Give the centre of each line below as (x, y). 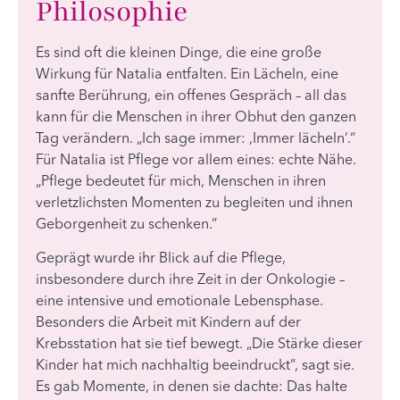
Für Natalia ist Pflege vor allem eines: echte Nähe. (196, 160)
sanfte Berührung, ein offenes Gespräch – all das (191, 96)
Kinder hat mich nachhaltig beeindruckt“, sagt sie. (195, 367)
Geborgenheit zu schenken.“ (126, 225)
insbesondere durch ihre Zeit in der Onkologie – (190, 281)
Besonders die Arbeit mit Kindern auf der (168, 324)
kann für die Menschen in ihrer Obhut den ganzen (196, 117)
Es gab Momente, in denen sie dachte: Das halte (192, 388)
